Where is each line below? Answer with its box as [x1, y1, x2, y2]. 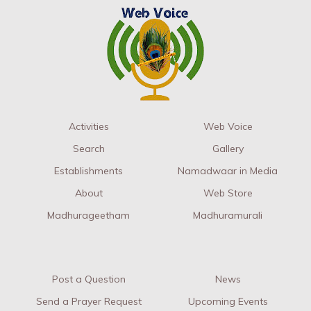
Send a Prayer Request [35, 295, 142, 308]
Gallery [212, 142, 244, 155]
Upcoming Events [187, 295, 268, 308]
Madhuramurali [193, 209, 263, 222]
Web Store [203, 187, 253, 200]
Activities [68, 120, 109, 133]
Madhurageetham [47, 209, 131, 222]
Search [72, 142, 105, 155]
